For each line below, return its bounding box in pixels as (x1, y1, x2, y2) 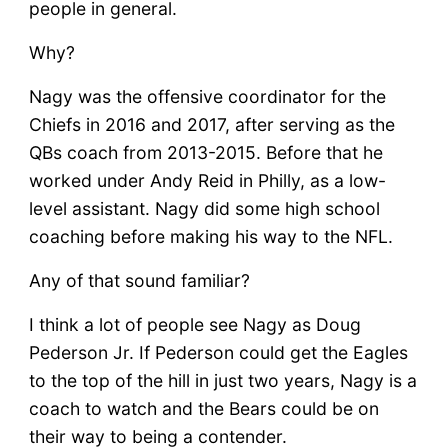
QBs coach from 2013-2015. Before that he (28, 141, 383, 163)
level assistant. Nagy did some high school (28, 197, 380, 219)
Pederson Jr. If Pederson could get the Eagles (28, 341, 408, 363)
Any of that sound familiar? (28, 269, 250, 291)
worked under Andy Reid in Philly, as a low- (28, 169, 386, 191)
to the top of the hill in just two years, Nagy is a (28, 369, 417, 391)
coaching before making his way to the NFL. (28, 225, 393, 247)
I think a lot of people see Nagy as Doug (28, 313, 361, 335)
